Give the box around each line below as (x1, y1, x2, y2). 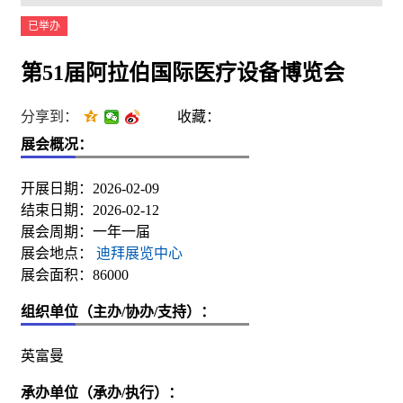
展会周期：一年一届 (21, 223, 150, 239)
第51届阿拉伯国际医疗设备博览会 (21, 60, 345, 85)
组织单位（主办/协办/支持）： (21, 303, 215, 319)
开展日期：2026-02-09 (21, 180, 159, 196)
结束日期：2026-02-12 (21, 201, 159, 218)
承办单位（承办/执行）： (21, 384, 183, 400)
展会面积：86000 (21, 266, 129, 282)
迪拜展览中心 (93, 245, 183, 261)
